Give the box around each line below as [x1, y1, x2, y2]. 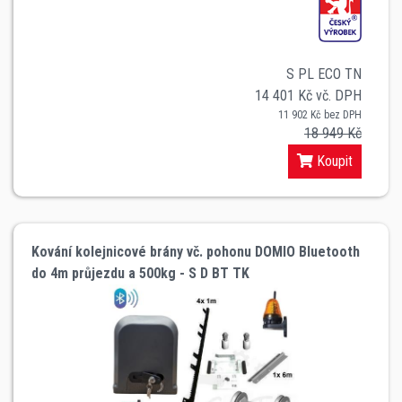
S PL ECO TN [286, 65, 362, 83]
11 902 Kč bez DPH [278, 108, 362, 121]
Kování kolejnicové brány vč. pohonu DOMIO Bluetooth [31, 242, 360, 260]
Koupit [313, 152, 353, 170]
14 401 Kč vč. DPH [255, 86, 362, 104]
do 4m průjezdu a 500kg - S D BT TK [31, 264, 249, 282]
